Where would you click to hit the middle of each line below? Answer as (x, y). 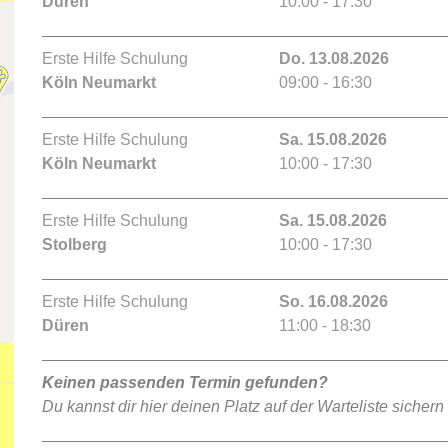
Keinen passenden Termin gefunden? (185, 382)
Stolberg (74, 244)
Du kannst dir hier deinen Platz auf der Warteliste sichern (243, 406)
